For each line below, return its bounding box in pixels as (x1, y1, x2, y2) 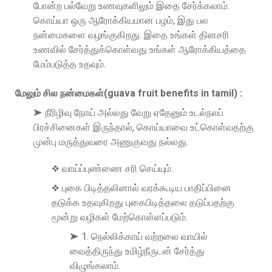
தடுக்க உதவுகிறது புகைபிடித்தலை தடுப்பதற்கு (52, 196, 234, 208)
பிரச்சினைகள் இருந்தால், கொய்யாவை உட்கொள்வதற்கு (33, 121, 254, 133)
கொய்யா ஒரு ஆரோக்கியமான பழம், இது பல (33, 14, 208, 26)
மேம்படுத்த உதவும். (33, 58, 106, 70)
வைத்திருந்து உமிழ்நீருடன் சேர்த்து (70, 245, 205, 257)
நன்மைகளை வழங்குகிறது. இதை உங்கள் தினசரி (33, 29, 229, 41)
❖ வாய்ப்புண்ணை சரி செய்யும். (52, 162, 173, 174)
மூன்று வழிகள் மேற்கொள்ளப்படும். (52, 211, 188, 223)
